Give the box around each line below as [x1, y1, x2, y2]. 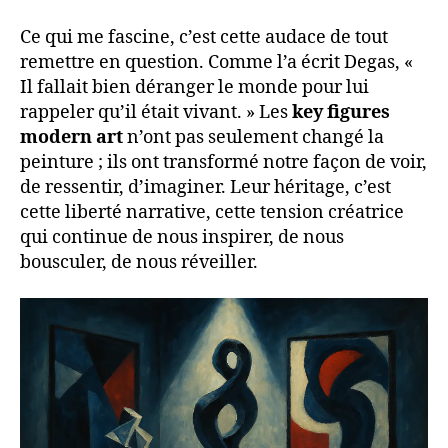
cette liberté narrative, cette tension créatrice [20, 201, 404, 225]
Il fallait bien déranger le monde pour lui [20, 76, 369, 100]
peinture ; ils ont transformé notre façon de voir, [20, 151, 427, 175]
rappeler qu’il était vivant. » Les [20, 101, 292, 125]
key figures [292, 101, 390, 125]
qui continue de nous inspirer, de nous [20, 226, 344, 250]
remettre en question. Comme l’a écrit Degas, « [20, 51, 413, 75]
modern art [20, 126, 123, 150]
